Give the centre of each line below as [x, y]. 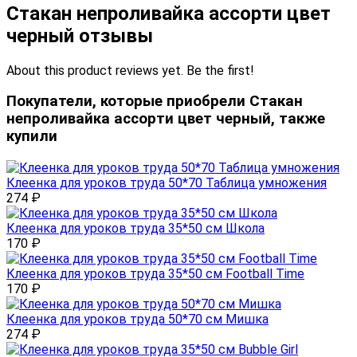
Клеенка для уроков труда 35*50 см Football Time [155, 274]
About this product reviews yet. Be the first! [130, 70]
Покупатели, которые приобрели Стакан [155, 102]
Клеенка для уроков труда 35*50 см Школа [135, 229]
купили [32, 137]
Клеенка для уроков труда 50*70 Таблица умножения [167, 183]
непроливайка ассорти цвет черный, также [166, 119]
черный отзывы [80, 35]
